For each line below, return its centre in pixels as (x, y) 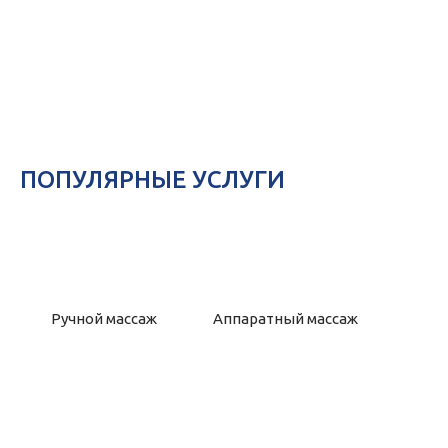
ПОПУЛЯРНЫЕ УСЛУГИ (152, 180)
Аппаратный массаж (285, 319)
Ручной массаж (103, 319)
